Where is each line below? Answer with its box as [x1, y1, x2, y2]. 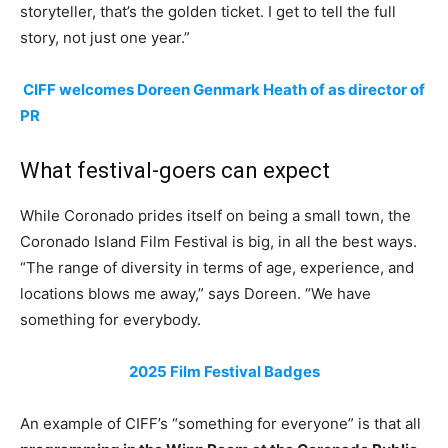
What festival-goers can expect [20, 158, 330, 184]
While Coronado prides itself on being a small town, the [20, 206, 411, 226]
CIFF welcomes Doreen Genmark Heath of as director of [23, 80, 425, 100]
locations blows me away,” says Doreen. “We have [20, 284, 371, 304]
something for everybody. [20, 310, 205, 330]
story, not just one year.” [20, 28, 190, 48]
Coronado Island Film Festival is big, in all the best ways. [20, 232, 417, 252]
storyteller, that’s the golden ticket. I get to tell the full [20, 2, 396, 22]
